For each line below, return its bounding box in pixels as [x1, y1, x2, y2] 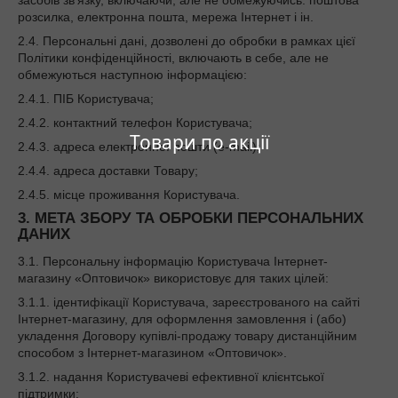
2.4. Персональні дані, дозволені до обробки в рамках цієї [18, 34, 355, 49]
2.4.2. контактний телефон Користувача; [18, 115, 252, 131]
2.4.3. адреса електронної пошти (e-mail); [18, 139, 260, 155]
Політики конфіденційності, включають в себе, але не [18, 51, 329, 66]
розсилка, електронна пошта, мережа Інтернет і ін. [18, 10, 314, 25]
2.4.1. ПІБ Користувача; [18, 92, 154, 107]
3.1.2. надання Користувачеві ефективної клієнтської [18, 370, 324, 384]
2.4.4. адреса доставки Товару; [18, 163, 198, 179]
